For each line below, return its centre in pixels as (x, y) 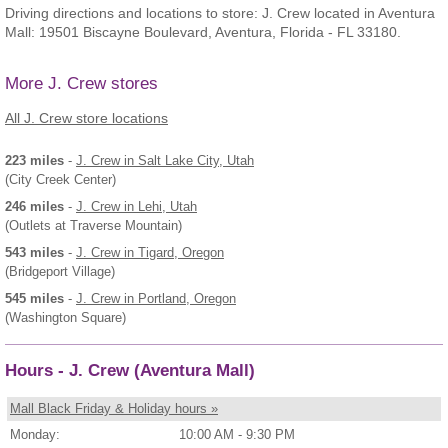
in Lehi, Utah (158, 206)
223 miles (34, 160)
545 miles (34, 298)
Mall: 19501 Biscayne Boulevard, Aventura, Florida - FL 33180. (203, 32)
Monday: (35, 435)
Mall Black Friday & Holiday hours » (114, 409)
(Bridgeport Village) (60, 271)
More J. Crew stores (81, 84)
